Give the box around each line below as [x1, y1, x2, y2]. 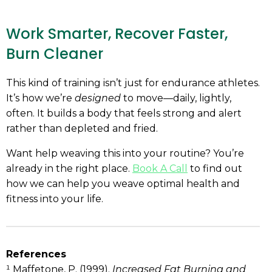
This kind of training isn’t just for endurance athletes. [6, 77, 260, 89]
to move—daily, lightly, [121, 92, 231, 104]
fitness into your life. [6, 193, 103, 205]
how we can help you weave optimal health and [6, 178, 240, 190]
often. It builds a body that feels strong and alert [6, 107, 242, 120]
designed [75, 92, 121, 104]
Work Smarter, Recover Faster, [6, 23, 228, 44]
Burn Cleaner [6, 43, 103, 64]
